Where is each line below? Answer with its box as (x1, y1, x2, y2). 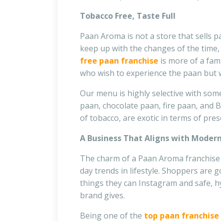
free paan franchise (80, 55, 158, 67)
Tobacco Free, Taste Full (80, 10, 176, 22)
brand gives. (80, 190, 125, 201)
